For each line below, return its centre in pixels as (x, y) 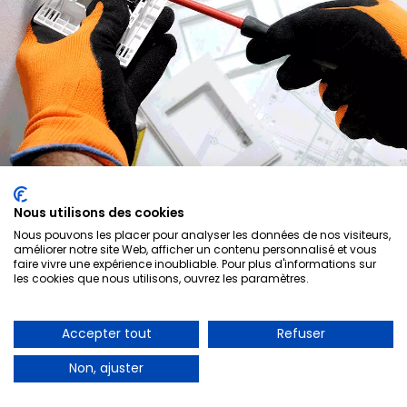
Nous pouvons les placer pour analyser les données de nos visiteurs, (202, 235)
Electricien (304, 222)
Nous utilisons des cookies (99, 213)
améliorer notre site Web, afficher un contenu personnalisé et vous (195, 249)
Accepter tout (106, 334)
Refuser (301, 334)
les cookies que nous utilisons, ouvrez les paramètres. (161, 278)
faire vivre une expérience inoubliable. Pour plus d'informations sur (195, 264)
